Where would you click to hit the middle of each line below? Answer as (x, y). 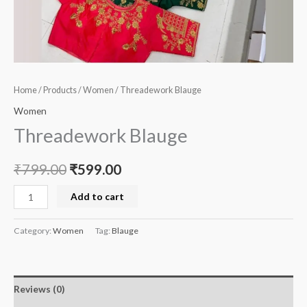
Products (60, 90)
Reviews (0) (39, 289)
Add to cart (98, 196)
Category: (33, 230)
